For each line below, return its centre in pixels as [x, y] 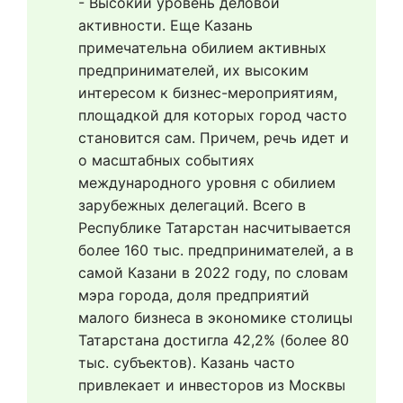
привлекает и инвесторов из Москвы [212, 385]
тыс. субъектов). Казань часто [187, 363]
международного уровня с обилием [207, 183]
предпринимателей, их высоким [193, 70]
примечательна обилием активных [202, 48]
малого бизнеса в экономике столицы [215, 318]
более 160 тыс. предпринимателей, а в [216, 250]
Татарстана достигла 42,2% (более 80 [214, 340]
